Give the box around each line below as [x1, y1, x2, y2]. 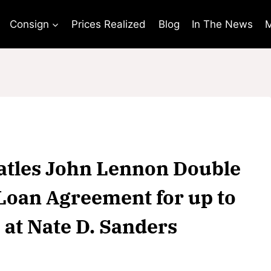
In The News [192, 18, 253, 30]
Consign [9, 18, 49, 30]
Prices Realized [71, 18, 146, 30]
